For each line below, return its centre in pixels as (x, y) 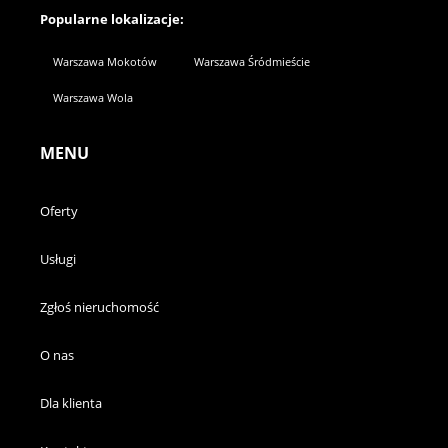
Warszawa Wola (93, 97)
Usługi (58, 259)
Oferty (59, 211)
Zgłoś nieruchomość (99, 307)
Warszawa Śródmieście (252, 61)
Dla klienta (71, 403)
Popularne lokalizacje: (112, 19)
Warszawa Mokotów (105, 61)
